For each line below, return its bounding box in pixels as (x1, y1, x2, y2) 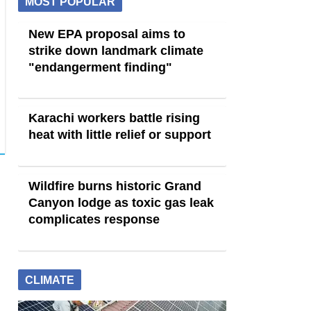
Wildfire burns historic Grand (28, 178, 201, 193)
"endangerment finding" (28, 60, 172, 74)
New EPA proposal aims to (28, 26, 185, 41)
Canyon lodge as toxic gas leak (28, 195, 214, 210)
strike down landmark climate (28, 43, 203, 58)
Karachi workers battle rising (28, 111, 200, 126)
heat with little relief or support (28, 128, 211, 142)
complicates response (28, 212, 160, 226)
